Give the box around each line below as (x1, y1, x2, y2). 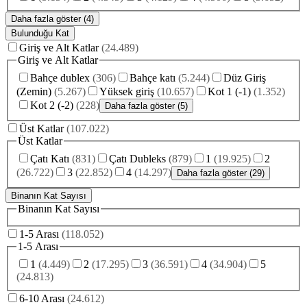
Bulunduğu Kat (11, 28, 69, 39)
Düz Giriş (223, 71, 266, 84)
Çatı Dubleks (109, 152, 166, 164)
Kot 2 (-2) (30, 99, 73, 111)
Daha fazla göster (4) (11, 14, 94, 25)
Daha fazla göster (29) (177, 167, 265, 178)
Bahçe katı (130, 71, 175, 84)
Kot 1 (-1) (208, 85, 251, 97)
